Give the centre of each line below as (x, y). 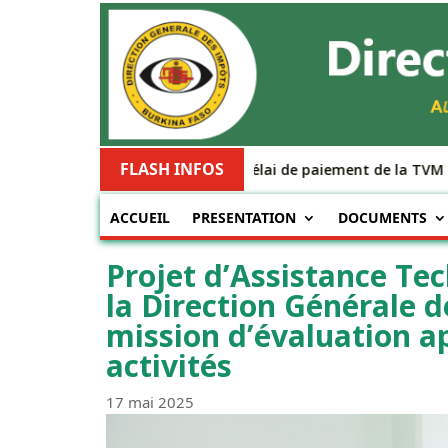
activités (168, 366)
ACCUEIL (139, 218)
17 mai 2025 (149, 402)
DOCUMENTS (382, 218)
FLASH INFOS (171, 169)
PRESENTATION (243, 218)
